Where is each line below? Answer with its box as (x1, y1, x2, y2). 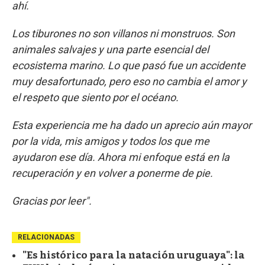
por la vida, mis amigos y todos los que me (12, 135, 209, 148)
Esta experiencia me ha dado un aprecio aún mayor (12, 119, 251, 132)
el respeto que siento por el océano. (12, 91, 179, 104)
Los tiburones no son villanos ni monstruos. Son (12, 27, 235, 40)
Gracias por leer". (12, 195, 92, 208)
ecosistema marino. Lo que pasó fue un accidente (12, 59, 245, 72)
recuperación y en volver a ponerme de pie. (12, 167, 213, 180)
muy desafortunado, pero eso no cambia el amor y (12, 75, 247, 88)
